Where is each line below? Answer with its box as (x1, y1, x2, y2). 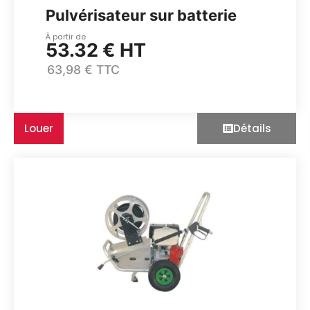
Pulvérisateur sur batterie (46, 6, 237, 25)
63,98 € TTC (47, 62, 120, 77)
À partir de (46, 31, 86, 43)
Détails (232, 120, 271, 136)
